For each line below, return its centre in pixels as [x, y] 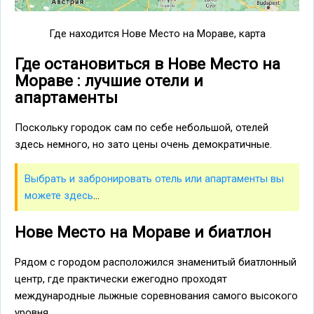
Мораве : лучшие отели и [109, 81]
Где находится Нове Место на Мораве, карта [157, 34]
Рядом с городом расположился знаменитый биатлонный [156, 262]
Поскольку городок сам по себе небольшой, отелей [142, 127]
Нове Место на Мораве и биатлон [143, 232]
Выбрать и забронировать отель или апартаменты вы [154, 178]
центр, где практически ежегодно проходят [121, 279]
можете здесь [59, 195]
